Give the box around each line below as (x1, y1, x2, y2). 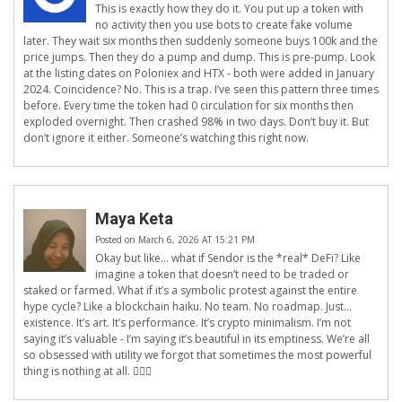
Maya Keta (95, 209, 173, 229)
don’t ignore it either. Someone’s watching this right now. (23, 130, 309, 146)
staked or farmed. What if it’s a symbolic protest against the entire (23, 283, 357, 299)
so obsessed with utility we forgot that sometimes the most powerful (23, 347, 371, 363)
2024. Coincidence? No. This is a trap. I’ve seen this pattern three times (23, 82, 379, 98)
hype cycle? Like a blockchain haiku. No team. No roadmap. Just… (23, 299, 352, 315)
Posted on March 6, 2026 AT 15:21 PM (95, 233, 255, 247)
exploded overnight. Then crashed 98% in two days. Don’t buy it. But (23, 114, 369, 130)
